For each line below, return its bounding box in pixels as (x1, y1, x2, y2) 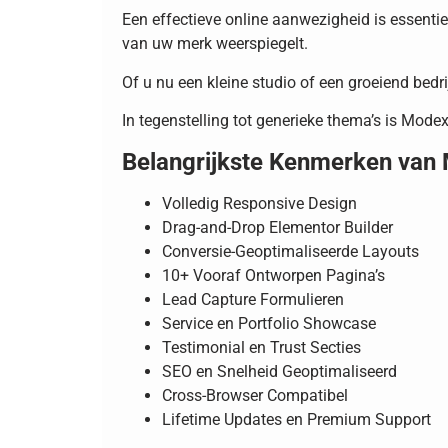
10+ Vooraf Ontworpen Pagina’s (162, 265, 385, 285)
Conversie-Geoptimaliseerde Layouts (162, 241, 419, 261)
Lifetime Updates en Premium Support (162, 409, 431, 429)
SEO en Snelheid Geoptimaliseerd (162, 361, 397, 381)
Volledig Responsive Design (162, 193, 357, 213)
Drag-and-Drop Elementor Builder (162, 217, 393, 237)
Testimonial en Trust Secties (162, 337, 361, 357)
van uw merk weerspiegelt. (122, 34, 308, 54)
